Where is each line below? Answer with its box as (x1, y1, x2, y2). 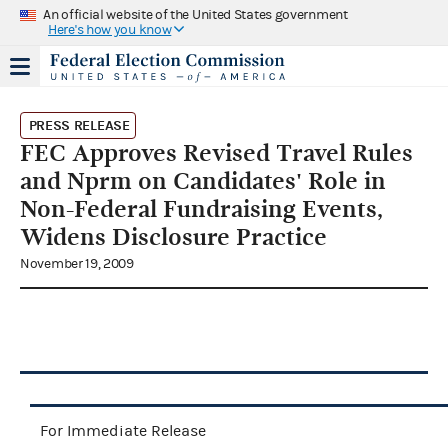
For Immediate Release (40, 421, 206, 440)
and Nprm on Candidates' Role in (20, 166, 386, 195)
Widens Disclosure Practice (20, 222, 327, 251)
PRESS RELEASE (28, 116, 130, 134)
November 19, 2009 (20, 255, 134, 272)
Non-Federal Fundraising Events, (20, 194, 383, 223)
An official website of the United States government (43, 6, 348, 23)
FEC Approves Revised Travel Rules (20, 138, 413, 167)
